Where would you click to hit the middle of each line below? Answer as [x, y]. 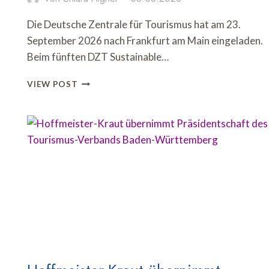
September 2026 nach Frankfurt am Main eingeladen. [145, 41]
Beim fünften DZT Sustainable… [98, 57]
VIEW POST [53, 84]
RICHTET [97, 93]
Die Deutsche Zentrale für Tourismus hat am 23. [134, 25]
